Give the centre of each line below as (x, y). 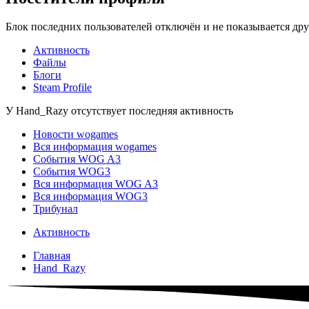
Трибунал (56, 209)
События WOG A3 (77, 159)
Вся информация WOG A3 (96, 184)
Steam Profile (62, 88)
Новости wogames (76, 134)
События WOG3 (72, 172)
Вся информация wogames (95, 147)
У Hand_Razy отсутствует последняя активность (119, 111)
